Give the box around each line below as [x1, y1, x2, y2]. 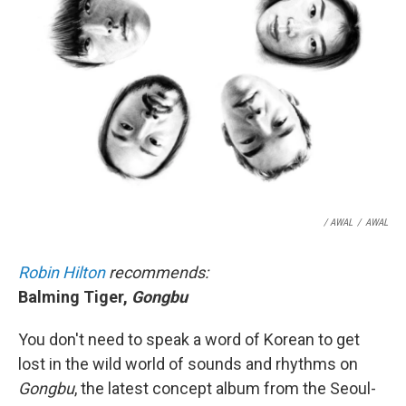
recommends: [105, 263, 208, 282]
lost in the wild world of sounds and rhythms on [18, 354, 358, 373]
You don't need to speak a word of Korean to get [18, 330, 360, 349]
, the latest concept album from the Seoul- [74, 379, 376, 398]
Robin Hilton [18, 263, 105, 282]
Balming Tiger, [18, 287, 131, 306]
